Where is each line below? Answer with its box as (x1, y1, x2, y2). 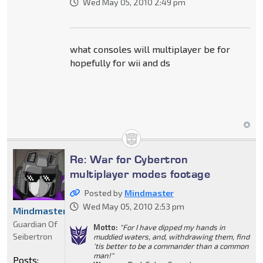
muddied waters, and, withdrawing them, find (93, 231, 249, 241)
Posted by (84, 187, 124, 198)
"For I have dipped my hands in (119, 222, 225, 232)
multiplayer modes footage (69, 166, 211, 181)
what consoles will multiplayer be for (69, 43, 230, 55)
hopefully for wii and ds (69, 56, 170, 68)
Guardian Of (13, 218, 58, 229)
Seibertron (13, 231, 52, 241)
